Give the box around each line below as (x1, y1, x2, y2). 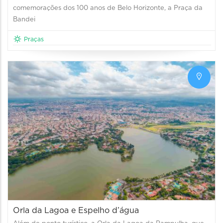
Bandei (13, 16, 35, 23)
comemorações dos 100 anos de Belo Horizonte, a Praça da (13, 4, 203, 11)
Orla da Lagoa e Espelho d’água (13, 206, 139, 215)
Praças (24, 36, 44, 42)
